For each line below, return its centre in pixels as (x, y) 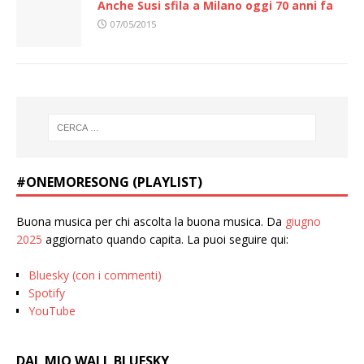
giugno (303, 222)
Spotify (47, 293)
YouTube (52, 311)
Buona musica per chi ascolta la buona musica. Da (151, 222)
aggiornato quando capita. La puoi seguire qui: (165, 240)
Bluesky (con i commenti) (95, 275)
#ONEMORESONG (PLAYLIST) (109, 182)
